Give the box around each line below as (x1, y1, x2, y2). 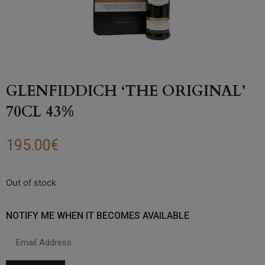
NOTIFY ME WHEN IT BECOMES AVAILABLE (6, 210, 189, 222)
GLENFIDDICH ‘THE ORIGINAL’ (6, 81, 245, 101)
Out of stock (6, 177, 56, 189)
